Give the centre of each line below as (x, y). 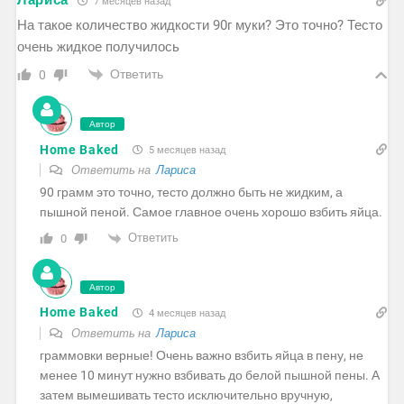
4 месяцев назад (185, 313)
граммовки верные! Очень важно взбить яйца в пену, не (201, 355)
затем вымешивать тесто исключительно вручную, (186, 395)
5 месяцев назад (185, 151)
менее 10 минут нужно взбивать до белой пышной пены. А (209, 375)
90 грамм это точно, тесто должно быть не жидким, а (191, 193)
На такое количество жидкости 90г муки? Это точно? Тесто (199, 25)
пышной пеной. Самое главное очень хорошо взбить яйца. (211, 212)
